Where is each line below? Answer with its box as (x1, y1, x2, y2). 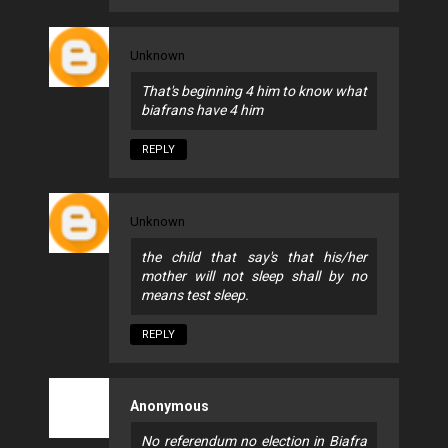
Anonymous (130, 397, 209, 414)
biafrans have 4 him (141, 101, 263, 118)
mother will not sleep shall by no (141, 267, 367, 284)
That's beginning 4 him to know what (141, 82, 367, 99)
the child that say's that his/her (141, 248, 367, 265)
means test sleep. (141, 286, 249, 303)
